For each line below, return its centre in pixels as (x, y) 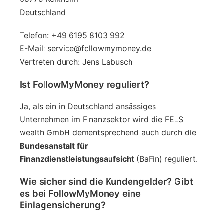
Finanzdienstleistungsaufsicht (78, 159)
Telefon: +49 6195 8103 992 (72, 35)
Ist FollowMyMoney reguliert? (84, 84)
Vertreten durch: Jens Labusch (76, 61)
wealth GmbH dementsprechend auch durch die (108, 132)
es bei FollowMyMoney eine (80, 193)
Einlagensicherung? (63, 205)
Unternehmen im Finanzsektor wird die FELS (101, 119)
